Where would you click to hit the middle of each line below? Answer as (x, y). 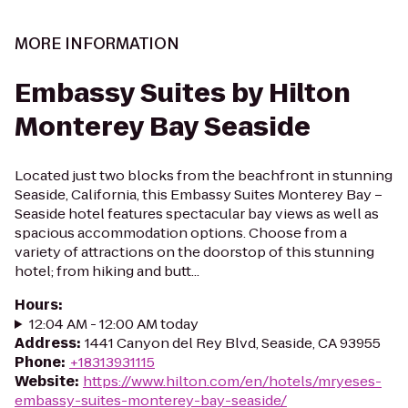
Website (45, 381)
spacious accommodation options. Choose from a (181, 233)
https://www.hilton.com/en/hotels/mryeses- (232, 381)
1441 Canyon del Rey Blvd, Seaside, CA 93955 (233, 343)
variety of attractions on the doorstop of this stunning (194, 252)
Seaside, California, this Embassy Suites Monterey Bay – (199, 194)
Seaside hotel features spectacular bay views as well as (197, 214)
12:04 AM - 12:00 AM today (113, 324)
